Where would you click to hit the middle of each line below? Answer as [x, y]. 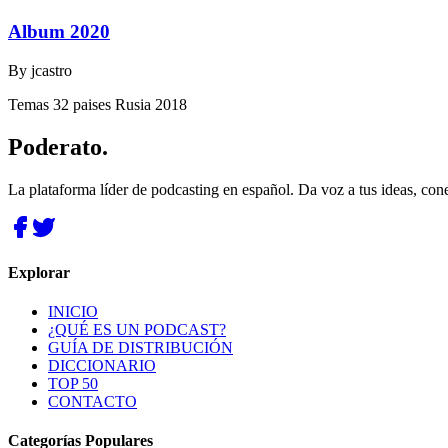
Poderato [55, 146]
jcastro [51, 70]
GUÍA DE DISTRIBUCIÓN [140, 348]
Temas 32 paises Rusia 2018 [97, 104]
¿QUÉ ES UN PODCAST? [137, 330]
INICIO [73, 312]
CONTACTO [92, 402]
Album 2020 [59, 32]
